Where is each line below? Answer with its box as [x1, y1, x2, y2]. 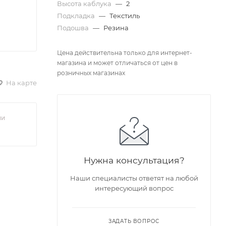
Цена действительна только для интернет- [57, 49, 192, 57]
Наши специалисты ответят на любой [70, 174, 198, 183]
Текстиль [109, 12, 140, 20]
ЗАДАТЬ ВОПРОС [108, 218, 160, 225]
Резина [103, 24, 129, 32]
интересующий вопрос [94, 184, 174, 193]
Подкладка [57, 12, 96, 20]
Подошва [57, 24, 90, 32]
